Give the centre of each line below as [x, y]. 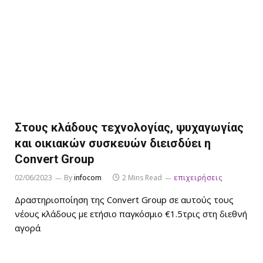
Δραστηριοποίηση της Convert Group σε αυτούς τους [124, 199]
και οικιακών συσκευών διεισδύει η [113, 143]
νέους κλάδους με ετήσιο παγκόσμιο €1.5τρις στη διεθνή [131, 213]
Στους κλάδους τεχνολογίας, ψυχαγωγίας [129, 127]
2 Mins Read [142, 177]
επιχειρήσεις [198, 177]
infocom [88, 177]
